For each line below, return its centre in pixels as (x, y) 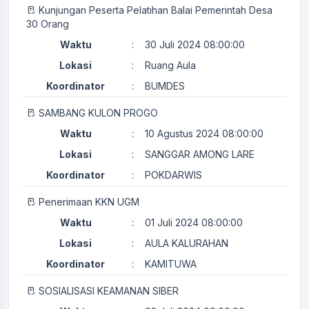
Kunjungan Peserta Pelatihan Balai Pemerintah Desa (156, 10)
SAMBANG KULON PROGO (98, 112)
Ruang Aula (170, 65)
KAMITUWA (171, 263)
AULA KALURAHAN (187, 243)
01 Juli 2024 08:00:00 (194, 222)
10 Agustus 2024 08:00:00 (204, 133)
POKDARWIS (173, 175)
